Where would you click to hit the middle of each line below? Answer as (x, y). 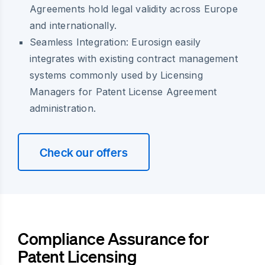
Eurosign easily (165, 42)
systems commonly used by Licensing (116, 75)
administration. (63, 108)
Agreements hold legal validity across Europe (134, 9)
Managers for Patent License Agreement (123, 91)
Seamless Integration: (79, 42)
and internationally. (73, 25)
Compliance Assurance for (113, 238)
